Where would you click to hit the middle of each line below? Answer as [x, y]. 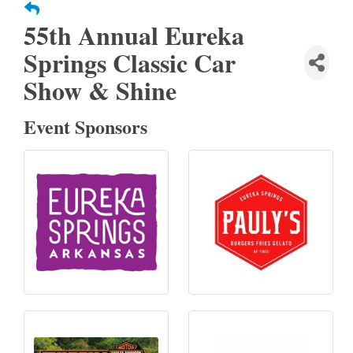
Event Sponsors [85, 127]
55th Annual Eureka [134, 35]
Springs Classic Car [130, 63]
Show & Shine [100, 91]
